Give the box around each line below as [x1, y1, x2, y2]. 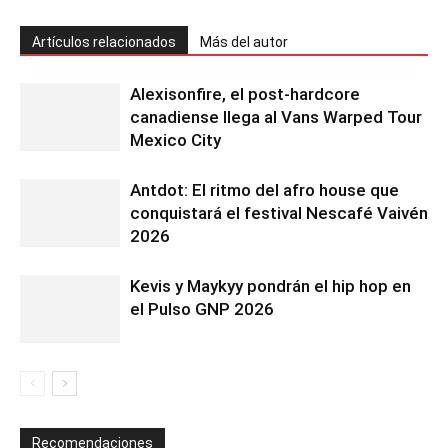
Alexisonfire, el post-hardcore [130, 83, 360, 104]
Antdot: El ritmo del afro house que [130, 179, 399, 200]
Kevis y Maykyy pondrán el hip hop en [130, 275, 411, 296]
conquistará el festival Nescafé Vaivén [130, 202, 428, 223]
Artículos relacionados [32, 33, 176, 50]
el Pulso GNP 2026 [130, 298, 274, 319]
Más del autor [200, 33, 288, 50]
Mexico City [130, 129, 221, 150]
